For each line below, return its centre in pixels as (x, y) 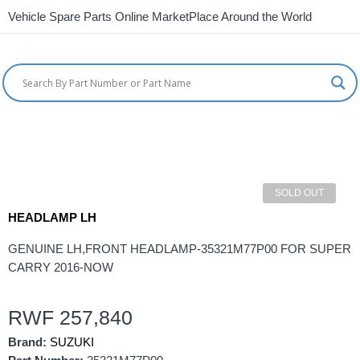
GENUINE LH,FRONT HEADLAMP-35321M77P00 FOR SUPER (180, 249)
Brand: (27, 342)
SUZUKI (72, 342)
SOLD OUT (299, 193)
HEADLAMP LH (52, 218)
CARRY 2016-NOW (61, 268)
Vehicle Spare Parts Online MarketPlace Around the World (160, 17)
